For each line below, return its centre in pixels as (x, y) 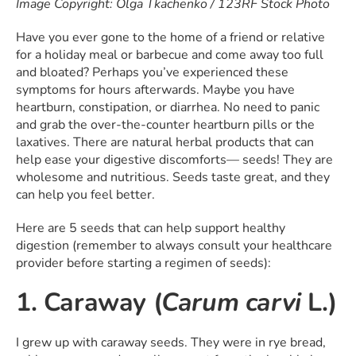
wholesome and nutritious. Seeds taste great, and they (173, 178)
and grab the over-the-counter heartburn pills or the (165, 125)
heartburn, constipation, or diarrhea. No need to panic (168, 108)
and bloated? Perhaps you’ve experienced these (152, 73)
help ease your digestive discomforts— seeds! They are (174, 160)
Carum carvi (235, 303)
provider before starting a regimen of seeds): (143, 263)
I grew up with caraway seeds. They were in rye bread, (171, 343)
